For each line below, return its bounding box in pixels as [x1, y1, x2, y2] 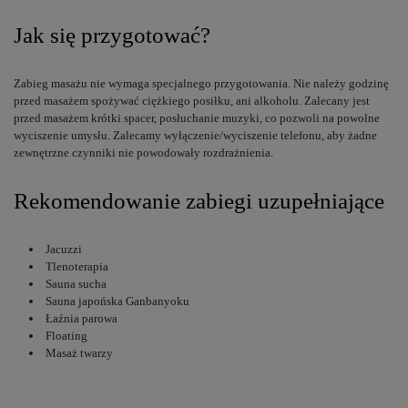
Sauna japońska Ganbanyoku [46, 294, 189, 308]
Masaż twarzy [46, 346, 113, 360]
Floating [46, 329, 87, 342]
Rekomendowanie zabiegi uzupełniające [14, 189, 384, 213]
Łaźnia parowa [46, 311, 117, 325]
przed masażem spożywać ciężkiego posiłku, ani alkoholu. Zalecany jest [14, 94, 370, 107]
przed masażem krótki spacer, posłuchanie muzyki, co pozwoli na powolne [14, 111, 380, 125]
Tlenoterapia [46, 260, 108, 273]
